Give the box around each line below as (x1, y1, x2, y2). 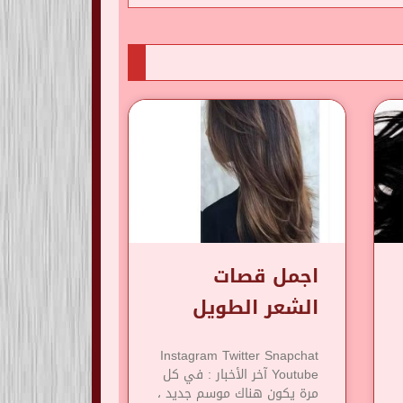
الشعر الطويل (192, 290, 318, 327)
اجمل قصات (212, 258, 318, 295)
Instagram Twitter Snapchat (159, 344, 318, 369)
